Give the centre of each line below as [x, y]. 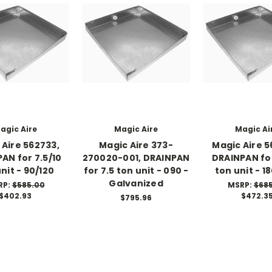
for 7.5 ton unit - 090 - [136, 170]
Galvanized [136, 183]
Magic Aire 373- [136, 145]
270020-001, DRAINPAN [136, 158]
